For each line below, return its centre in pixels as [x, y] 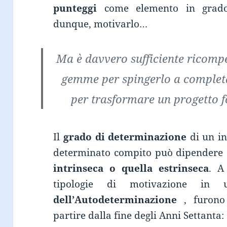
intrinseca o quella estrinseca [131, 168]
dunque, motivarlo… [101, 24]
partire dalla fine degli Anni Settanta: [139, 215]
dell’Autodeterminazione [119, 199]
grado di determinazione [125, 137]
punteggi [75, 8]
